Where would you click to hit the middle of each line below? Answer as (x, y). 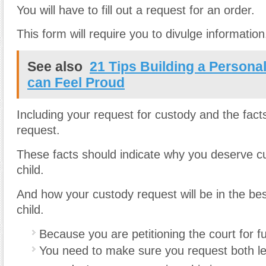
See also (55, 67)
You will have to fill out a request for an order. (136, 10)
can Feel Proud (76, 83)
